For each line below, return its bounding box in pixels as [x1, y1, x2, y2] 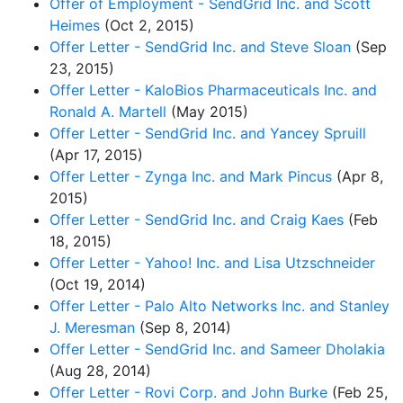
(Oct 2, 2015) [100, 15, 194, 34]
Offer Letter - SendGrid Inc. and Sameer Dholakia [49, 339, 385, 358]
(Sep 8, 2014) [135, 318, 231, 336]
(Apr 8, [332, 166, 383, 185]
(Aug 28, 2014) [49, 361, 151, 380]
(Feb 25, [327, 382, 388, 401]
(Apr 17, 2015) [49, 145, 143, 164]
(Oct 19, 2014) [49, 274, 146, 293]
